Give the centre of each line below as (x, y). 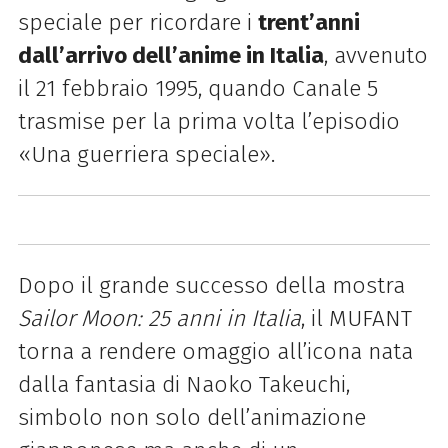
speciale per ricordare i (137, 22)
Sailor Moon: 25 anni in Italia (159, 319)
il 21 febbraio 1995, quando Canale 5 (197, 88)
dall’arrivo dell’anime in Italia (170, 55)
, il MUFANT (356, 319)
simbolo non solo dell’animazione (191, 418)
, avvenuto (375, 55)
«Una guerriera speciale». (146, 154)
